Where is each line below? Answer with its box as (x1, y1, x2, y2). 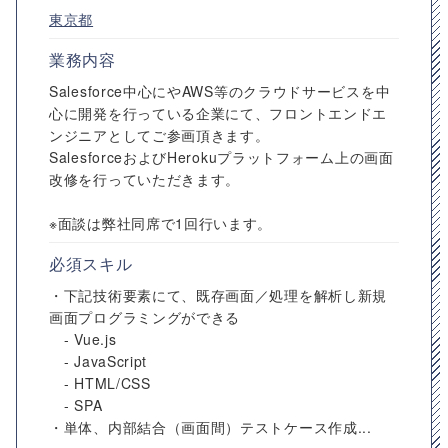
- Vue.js (49, 329, 117, 349)
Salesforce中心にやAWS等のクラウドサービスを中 (49, 81, 391, 101)
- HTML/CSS (49, 373, 151, 393)
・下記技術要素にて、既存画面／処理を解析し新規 (49, 285, 388, 305)
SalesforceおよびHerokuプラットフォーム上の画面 (49, 147, 394, 167)
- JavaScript (49, 351, 148, 371)
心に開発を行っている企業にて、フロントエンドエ (49, 103, 388, 123)
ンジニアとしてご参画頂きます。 (49, 125, 270, 145)
